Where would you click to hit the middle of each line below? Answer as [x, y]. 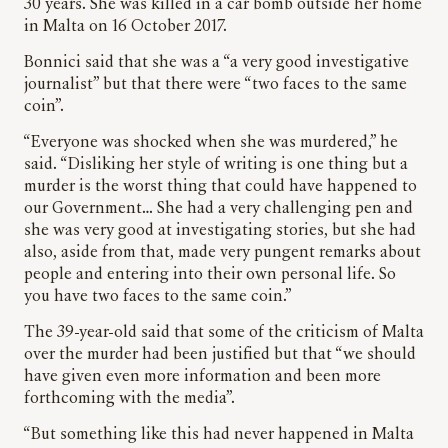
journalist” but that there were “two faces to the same [215, 85]
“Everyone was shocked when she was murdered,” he [211, 143]
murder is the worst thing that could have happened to [220, 187]
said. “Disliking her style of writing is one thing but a [216, 165]
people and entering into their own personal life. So [210, 275]
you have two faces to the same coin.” [159, 297]
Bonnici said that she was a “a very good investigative [216, 63]
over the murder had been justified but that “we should [220, 355]
